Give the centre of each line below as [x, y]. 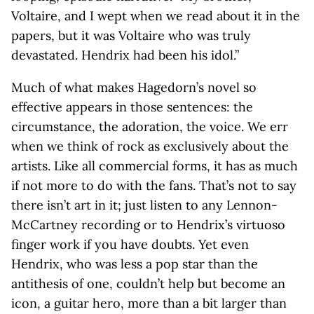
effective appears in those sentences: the [132, 107]
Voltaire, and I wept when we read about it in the [156, 16]
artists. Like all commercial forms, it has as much [155, 166]
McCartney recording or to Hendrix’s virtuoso [148, 225]
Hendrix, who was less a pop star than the [135, 264]
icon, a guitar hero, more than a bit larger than [149, 303]
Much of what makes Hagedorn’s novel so [134, 87]
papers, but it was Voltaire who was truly [131, 35]
